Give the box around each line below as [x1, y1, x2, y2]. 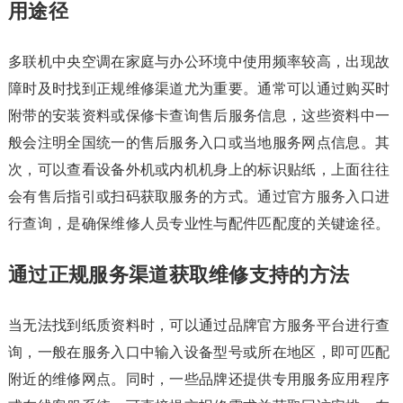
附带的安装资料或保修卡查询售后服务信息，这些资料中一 [7, 108, 390, 123]
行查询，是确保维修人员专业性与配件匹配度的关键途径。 [7, 216, 390, 231]
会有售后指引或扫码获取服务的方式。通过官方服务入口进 [7, 189, 390, 204]
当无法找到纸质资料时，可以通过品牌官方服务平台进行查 [7, 318, 390, 333]
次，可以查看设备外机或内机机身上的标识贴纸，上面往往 [7, 162, 390, 177]
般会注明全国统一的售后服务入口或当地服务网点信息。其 [7, 135, 390, 150]
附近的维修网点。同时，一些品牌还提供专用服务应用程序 [7, 372, 390, 387]
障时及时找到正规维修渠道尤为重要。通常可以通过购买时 [7, 81, 390, 96]
